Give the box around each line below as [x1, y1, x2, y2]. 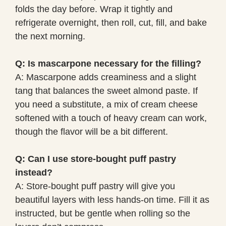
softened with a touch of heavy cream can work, [15, 112, 207, 123]
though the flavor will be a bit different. [15, 126, 168, 137]
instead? [15, 167, 52, 178]
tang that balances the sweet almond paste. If [15, 85, 198, 96]
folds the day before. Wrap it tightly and [15, 4, 173, 14]
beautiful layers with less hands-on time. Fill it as [15, 194, 209, 205]
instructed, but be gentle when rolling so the [15, 208, 190, 218]
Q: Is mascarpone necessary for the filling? [15, 58, 201, 69]
